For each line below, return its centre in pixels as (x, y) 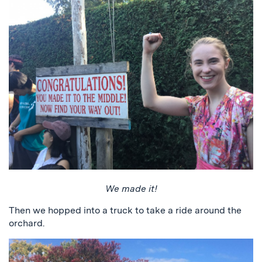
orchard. (27, 223)
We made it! (131, 188)
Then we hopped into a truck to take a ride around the (125, 210)
